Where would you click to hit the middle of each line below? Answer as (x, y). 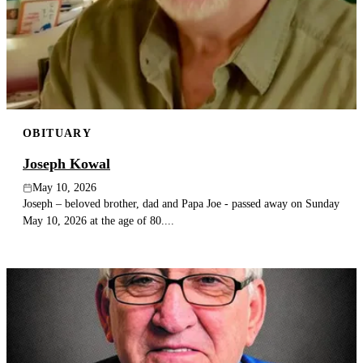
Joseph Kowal (66, 164)
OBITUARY (58, 132)
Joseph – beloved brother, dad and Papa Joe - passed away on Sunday (181, 204)
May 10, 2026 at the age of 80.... (98, 221)
